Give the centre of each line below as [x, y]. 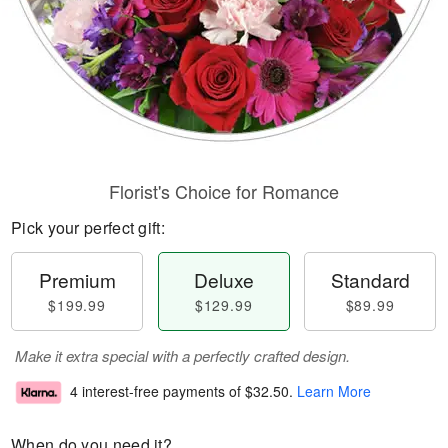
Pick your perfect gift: [88, 227]
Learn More [334, 391]
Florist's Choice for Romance [224, 191]
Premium [77, 279]
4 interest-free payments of [157, 391]
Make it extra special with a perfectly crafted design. [182, 355]
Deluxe [223, 279]
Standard [370, 279]
